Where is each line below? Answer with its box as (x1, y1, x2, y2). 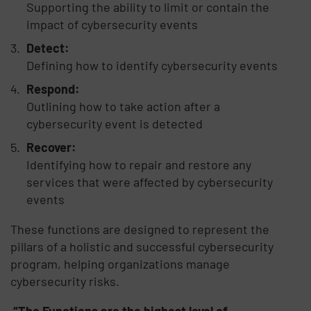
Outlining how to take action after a (26, 98, 220, 114)
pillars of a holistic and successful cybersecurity (10, 238, 274, 254)
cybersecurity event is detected (26, 115, 203, 131)
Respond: (26, 81, 80, 96)
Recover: (26, 139, 76, 155)
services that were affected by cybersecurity (26, 174, 273, 190)
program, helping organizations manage (10, 255, 230, 271)
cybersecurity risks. (10, 273, 120, 289)
